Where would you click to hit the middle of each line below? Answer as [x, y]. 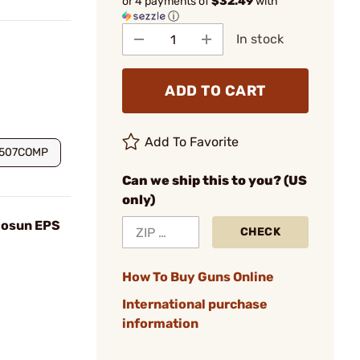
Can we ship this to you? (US [215, 180]
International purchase [195, 304]
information [160, 323]
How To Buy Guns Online [198, 277]
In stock [260, 39]
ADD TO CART [215, 91]
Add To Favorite [192, 142]
